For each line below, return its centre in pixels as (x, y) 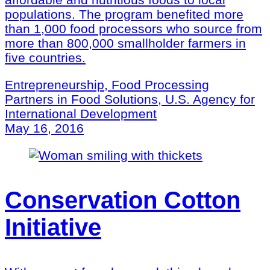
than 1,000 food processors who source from (133, 28)
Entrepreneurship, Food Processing (107, 84)
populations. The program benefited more (124, 14)
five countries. (45, 57)
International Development (81, 113)
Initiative (53, 227)
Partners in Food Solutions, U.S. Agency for (130, 99)
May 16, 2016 (44, 128)
